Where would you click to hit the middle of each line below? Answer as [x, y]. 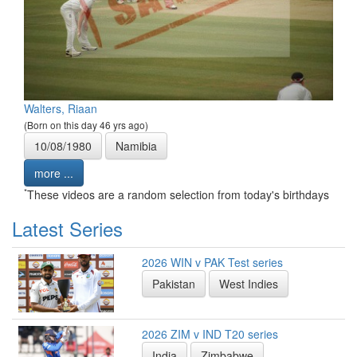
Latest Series [67, 229]
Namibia [136, 146]
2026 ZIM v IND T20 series [210, 334]
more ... [54, 173]
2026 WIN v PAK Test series [212, 263]
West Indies [249, 284]
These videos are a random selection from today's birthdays [178, 195]
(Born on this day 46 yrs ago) [86, 125]
